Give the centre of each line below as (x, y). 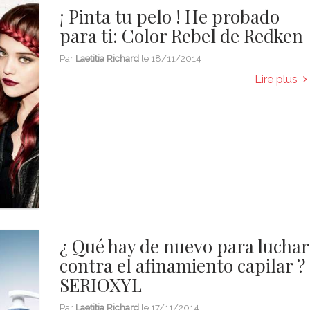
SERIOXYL (101, 284)
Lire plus (279, 80)
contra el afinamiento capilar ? (183, 265)
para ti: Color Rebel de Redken (182, 36)
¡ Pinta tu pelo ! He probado (170, 17)
